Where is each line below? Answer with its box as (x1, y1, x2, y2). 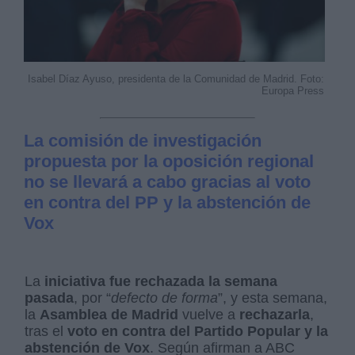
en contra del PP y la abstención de (24, 192, 311, 212)
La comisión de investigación (24, 130, 262, 151)
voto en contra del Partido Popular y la (67, 323, 329, 339)
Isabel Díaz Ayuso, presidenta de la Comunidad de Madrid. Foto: (27, 72, 324, 85)
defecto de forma (111, 289, 219, 306)
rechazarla (239, 306, 311, 323)
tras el (25, 323, 68, 339)
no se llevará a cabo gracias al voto (24, 171, 311, 192)
